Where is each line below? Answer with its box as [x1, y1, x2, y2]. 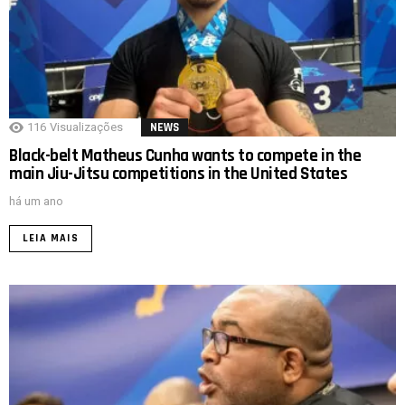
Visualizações [50, 119, 123, 134]
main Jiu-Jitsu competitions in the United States [9, 162, 348, 185]
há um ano [9, 193, 63, 208]
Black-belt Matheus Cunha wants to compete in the [9, 144, 362, 167]
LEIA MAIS [23, 231, 79, 245]
